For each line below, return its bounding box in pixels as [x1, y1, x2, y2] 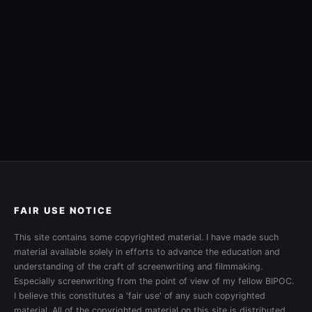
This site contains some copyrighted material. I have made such [14, 232, 279, 242]
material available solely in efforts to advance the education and [14, 247, 280, 257]
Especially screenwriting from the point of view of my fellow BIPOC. [14, 276, 294, 286]
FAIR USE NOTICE [14, 205, 113, 216]
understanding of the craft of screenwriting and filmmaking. [14, 261, 263, 272]
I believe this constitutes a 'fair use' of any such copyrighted [14, 290, 265, 301]
